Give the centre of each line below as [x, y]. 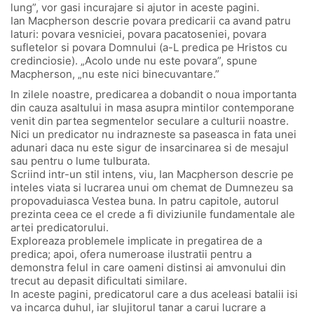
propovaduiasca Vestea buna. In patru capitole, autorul [145, 200]
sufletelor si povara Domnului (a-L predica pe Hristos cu [149, 47]
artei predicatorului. [60, 227]
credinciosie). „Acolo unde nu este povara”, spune [134, 61]
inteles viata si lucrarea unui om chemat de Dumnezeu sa [152, 187]
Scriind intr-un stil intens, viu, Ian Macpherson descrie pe [152, 174]
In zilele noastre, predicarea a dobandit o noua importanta [153, 94]
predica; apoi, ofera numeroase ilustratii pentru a [131, 254]
